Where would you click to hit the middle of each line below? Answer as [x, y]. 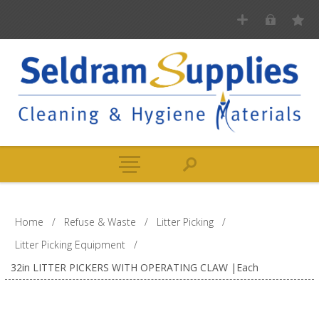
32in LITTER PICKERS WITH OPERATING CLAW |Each [134, 267]
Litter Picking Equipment [70, 244]
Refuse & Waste [100, 221]
